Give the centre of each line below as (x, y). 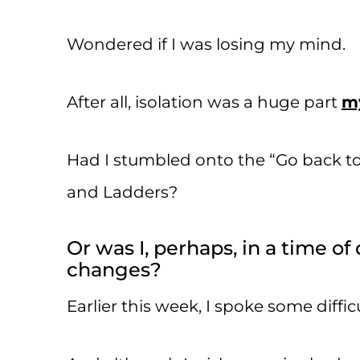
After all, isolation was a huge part (204, 102)
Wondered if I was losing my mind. (206, 44)
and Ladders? (122, 192)
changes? (114, 269)
